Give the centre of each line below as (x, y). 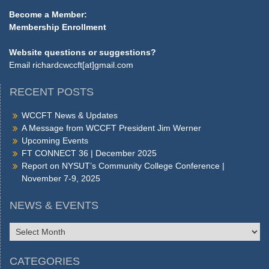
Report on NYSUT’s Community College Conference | (123, 166)
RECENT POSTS (52, 92)
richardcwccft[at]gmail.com (83, 65)
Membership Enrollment (58, 27)
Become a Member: (48, 15)
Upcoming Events (55, 141)
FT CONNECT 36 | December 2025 (89, 153)
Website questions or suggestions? (83, 53)
